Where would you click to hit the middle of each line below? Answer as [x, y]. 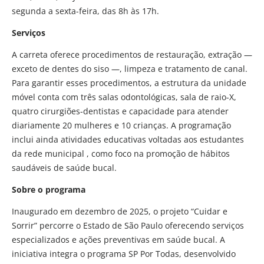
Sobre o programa [49, 190]
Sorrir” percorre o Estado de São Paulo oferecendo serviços [128, 226]
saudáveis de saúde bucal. [64, 168]
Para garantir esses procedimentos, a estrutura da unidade [129, 83]
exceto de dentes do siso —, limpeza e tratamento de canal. [130, 69]
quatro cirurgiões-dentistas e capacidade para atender [120, 111]
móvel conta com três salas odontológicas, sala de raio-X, [124, 97]
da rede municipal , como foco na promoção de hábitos [121, 154]
